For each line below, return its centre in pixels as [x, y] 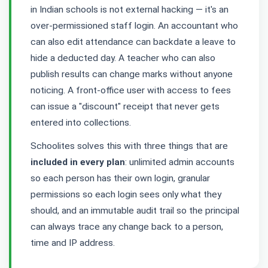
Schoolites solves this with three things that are [129, 146]
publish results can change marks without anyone [132, 74]
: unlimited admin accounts [180, 162]
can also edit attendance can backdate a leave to [133, 42]
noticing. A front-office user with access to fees [131, 90]
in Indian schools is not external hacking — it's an [130, 10]
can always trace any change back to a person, [127, 227]
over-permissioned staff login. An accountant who [134, 26]
